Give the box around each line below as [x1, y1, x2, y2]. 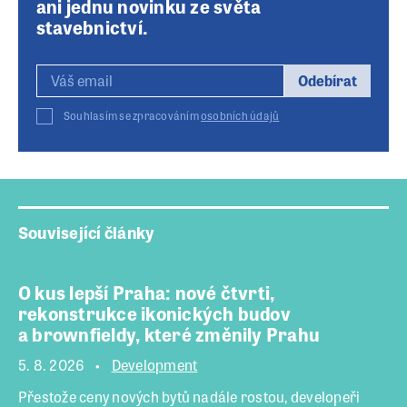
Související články [18, 220, 155, 244]
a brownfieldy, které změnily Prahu [18, 321, 321, 348]
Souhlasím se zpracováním [64, 107, 202, 124]
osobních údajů [201, 107, 280, 124]
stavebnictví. [36, 14, 149, 41]
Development [111, 354, 198, 376]
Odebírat [298, 70, 357, 92]
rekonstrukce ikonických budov [18, 300, 291, 327]
